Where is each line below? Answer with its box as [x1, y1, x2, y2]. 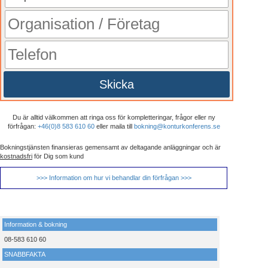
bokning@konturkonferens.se [133, 122, 220, 130]
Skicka [99, 77, 134, 91]
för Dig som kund [32, 152, 84, 160]
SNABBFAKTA [4, 250, 45, 258]
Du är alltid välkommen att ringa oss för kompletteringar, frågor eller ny [12, 113, 215, 121]
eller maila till [94, 122, 134, 130]
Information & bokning [4, 220, 67, 228]
